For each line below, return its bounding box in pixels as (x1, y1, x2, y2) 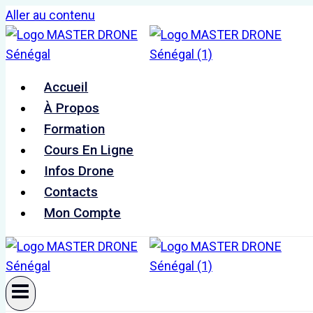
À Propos (44, 100, 100, 116)
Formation (44, 121, 105, 137)
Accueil (44, 79, 89, 95)
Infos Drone (44, 163, 115, 179)
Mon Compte (44, 205, 122, 221)
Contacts (44, 184, 99, 200)
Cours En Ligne (44, 142, 134, 158)
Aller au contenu (6, 8, 95, 22)
